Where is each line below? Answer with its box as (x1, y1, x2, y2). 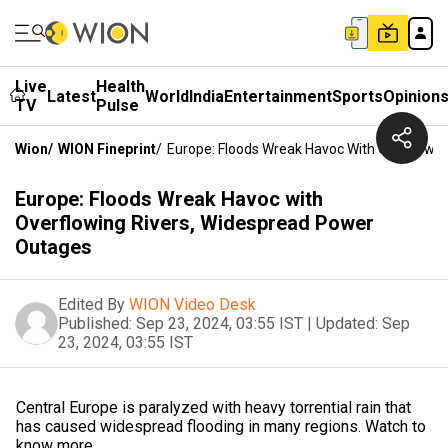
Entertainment (224, 86, 332, 106)
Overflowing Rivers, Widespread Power (15, 211, 374, 235)
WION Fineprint (58, 141, 156, 157)
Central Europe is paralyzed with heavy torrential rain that (16, 398, 411, 417)
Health (96, 77, 145, 96)
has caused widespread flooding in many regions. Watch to (16, 417, 426, 436)
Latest (47, 86, 96, 106)
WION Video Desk (129, 295, 256, 314)
